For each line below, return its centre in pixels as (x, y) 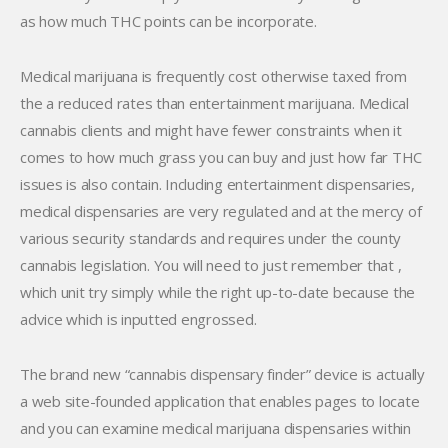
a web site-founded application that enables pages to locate (220, 401)
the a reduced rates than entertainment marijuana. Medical (214, 103)
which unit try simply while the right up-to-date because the (217, 292)
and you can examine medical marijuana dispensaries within (215, 428)
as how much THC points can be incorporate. (168, 21)
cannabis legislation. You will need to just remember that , (211, 265)
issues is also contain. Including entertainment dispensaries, (217, 184)
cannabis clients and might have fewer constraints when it (211, 130)
